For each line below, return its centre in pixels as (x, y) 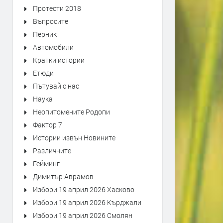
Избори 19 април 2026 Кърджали (87, 202)
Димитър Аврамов (63, 176)
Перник (45, 34)
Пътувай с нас (56, 86)
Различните (52, 151)
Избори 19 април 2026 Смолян (83, 215)
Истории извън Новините (74, 138)
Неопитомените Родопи (71, 112)
